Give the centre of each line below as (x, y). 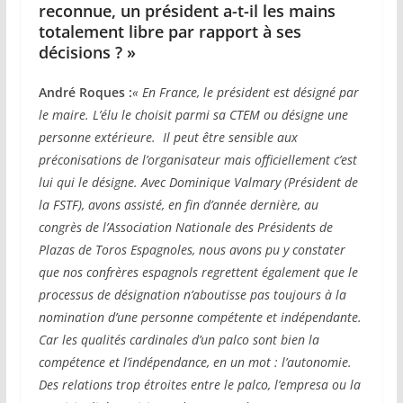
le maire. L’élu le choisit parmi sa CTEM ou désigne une (193, 115)
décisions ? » (87, 53)
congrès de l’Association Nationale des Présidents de (185, 228)
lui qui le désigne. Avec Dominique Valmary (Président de (198, 183)
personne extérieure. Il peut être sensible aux (168, 138)
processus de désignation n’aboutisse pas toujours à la (192, 295)
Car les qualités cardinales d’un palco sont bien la (179, 340)
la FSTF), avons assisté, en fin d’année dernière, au (178, 205)
